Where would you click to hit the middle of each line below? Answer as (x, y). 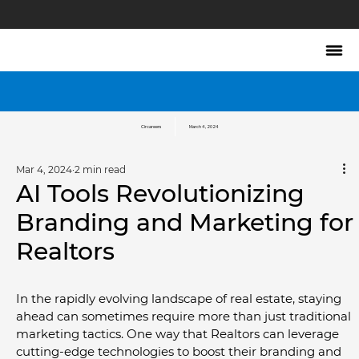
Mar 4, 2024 (44, 169)
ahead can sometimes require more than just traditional (185, 316)
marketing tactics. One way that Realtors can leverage (179, 333)
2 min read (100, 169)
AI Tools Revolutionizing (160, 193)
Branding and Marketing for (185, 222)
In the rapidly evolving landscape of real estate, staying (180, 298)
